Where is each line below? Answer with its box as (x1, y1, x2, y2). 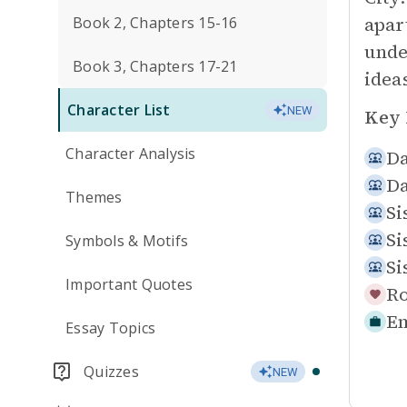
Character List (67, 100, 171, 120)
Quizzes (84, 362, 139, 382)
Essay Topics (65, 318, 155, 338)
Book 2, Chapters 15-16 (73, 13, 238, 33)
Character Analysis (65, 144, 196, 164)
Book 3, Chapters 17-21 (73, 56, 238, 76)
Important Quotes (65, 274, 193, 294)
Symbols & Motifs (65, 231, 188, 251)
